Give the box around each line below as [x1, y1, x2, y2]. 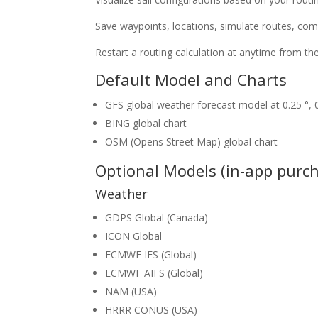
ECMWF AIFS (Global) [105, 266, 204, 280]
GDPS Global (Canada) [105, 211, 209, 225]
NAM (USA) [105, 285, 158, 299]
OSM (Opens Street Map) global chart [105, 135, 278, 149]
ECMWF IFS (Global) [105, 248, 197, 262]
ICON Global [105, 229, 163, 243]
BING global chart [105, 116, 187, 131]
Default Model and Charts [95, 69, 287, 91]
